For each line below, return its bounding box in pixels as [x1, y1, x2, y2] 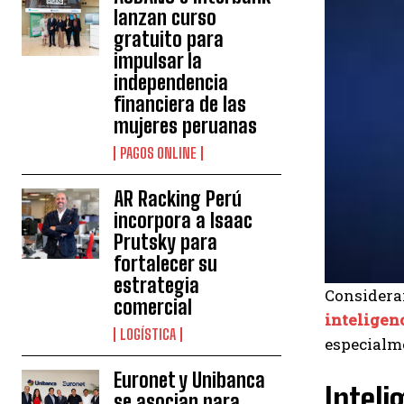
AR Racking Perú [114, 187, 243, 212]
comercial [114, 295, 193, 320]
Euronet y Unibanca [114, 368, 266, 393]
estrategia [114, 273, 200, 298]
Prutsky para [114, 230, 218, 255]
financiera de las [114, 92, 247, 117]
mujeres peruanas [114, 114, 258, 139]
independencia [114, 70, 229, 96]
